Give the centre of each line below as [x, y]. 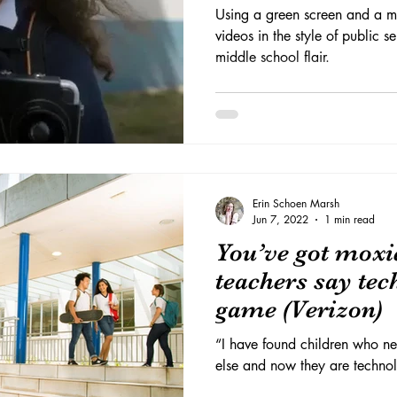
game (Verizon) [299, 309]
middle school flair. [272, 57]
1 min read [350, 219]
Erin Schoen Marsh [296, 203]
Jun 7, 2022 [280, 219]
